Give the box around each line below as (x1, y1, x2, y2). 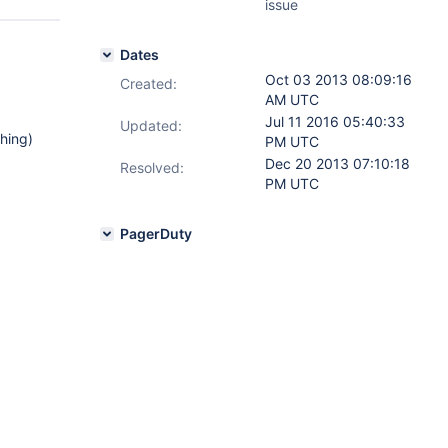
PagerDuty (120, 225, 192, 242)
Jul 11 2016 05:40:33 (265, 113, 405, 130)
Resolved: (120, 159, 184, 176)
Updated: (120, 117, 182, 134)
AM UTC (265, 91, 319, 108)
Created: (120, 75, 177, 92)
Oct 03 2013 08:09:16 (265, 71, 412, 88)
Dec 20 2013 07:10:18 (265, 155, 410, 172)
